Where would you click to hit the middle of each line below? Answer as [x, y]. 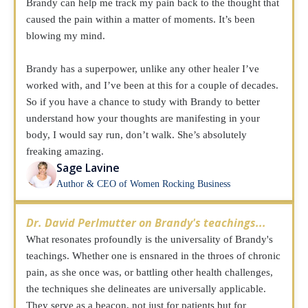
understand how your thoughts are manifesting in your [143, 118]
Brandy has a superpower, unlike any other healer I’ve [143, 69]
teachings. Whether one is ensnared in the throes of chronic [153, 256]
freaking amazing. [65, 151]
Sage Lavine [88, 168]
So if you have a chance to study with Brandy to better [143, 102]
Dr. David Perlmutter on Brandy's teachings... [146, 223]
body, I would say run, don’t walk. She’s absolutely [136, 135]
